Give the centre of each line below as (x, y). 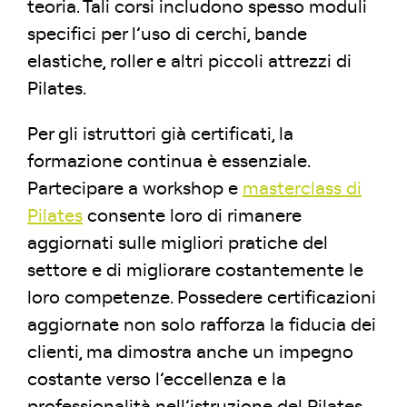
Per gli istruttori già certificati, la (160, 135)
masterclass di (302, 189)
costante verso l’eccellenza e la (157, 380)
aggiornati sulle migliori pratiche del (178, 244)
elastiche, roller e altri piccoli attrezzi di (189, 62)
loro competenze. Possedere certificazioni (202, 298)
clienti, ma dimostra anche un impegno (190, 353)
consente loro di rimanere (192, 217)
